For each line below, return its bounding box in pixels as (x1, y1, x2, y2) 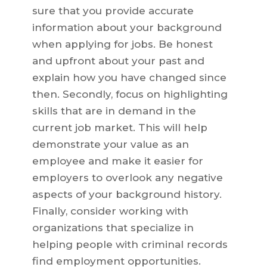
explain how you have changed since (32, 72, 226, 84)
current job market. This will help (32, 122, 207, 134)
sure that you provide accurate (32, 5, 194, 17)
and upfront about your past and (32, 55, 204, 67)
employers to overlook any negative (32, 172, 223, 184)
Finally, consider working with (32, 205, 188, 218)
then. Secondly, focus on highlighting (32, 88, 228, 101)
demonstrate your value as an (32, 138, 189, 151)
